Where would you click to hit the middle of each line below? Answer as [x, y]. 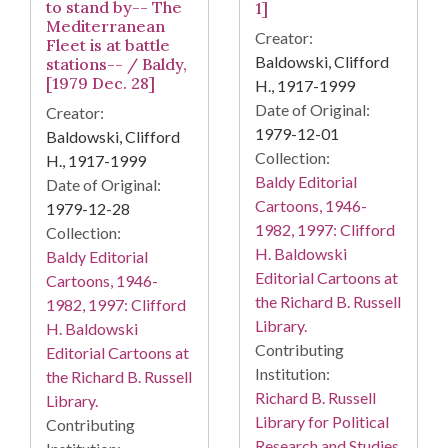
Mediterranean [105, 26]
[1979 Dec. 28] [100, 83]
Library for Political [322, 421]
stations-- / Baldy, [116, 64]
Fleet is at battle [108, 45]
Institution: [292, 373]
